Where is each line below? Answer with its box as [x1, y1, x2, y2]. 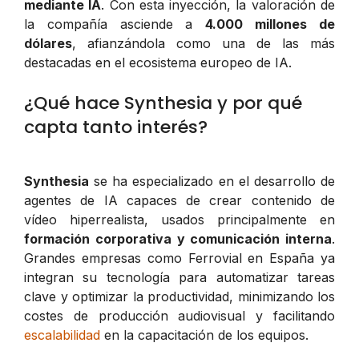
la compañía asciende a [24, 15, 206, 32]
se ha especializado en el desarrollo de [89, 172, 335, 189]
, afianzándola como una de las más [72, 34, 335, 51]
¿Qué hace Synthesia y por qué [24, 90, 302, 115]
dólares [24, 34, 72, 51]
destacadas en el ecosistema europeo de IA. [24, 54, 292, 71]
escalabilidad [24, 326, 100, 343]
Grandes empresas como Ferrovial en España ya [24, 249, 335, 266]
